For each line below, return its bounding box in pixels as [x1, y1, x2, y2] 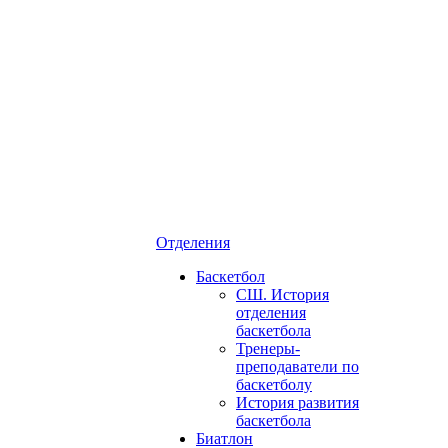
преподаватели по [236, 358, 359, 375]
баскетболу [236, 376, 312, 393]
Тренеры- [236, 340, 300, 357]
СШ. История [236, 286, 329, 303]
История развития [236, 394, 359, 411]
